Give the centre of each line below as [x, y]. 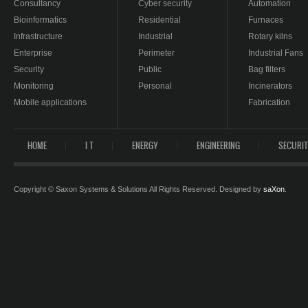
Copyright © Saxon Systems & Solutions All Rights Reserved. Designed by [139, 189]
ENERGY [145, 145]
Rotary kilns [270, 36]
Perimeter [156, 53]
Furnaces [266, 20]
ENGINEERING [218, 145]
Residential [159, 20]
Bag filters [267, 69]
